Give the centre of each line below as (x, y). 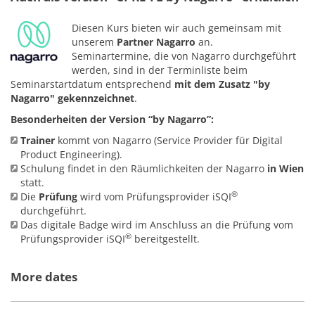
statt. (32, 182)
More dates (44, 277)
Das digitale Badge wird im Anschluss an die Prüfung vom (157, 225)
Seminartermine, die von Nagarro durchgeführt (184, 56)
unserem (94, 42)
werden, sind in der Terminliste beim (160, 70)
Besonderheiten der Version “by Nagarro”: (112, 119)
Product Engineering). (71, 154)
